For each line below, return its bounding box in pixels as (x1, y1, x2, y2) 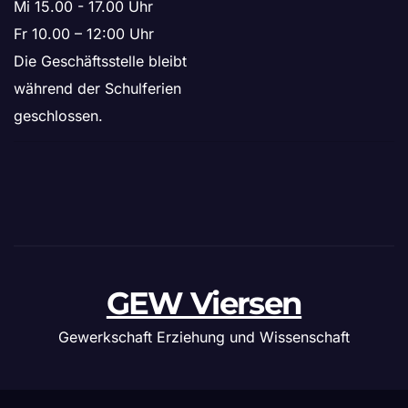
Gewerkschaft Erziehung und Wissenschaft (58, 327, 350, 346)
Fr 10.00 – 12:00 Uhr (14, 25, 154, 44)
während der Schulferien (14, 79, 181, 98)
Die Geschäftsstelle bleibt (14, 52, 187, 71)
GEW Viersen (106, 283, 302, 322)
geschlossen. (14, 107, 103, 126)
